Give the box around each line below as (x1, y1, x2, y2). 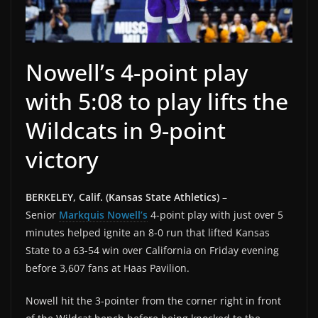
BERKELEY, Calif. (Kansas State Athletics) (26, 190, 219, 204)
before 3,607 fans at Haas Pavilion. (26, 261, 190, 275)
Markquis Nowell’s (59, 207, 148, 221)
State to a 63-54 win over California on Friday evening (26, 243, 279, 257)
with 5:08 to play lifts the (26, 85, 288, 116)
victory (26, 143, 99, 175)
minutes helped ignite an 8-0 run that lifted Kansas (26, 225, 270, 239)
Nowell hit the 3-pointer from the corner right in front (26, 293, 281, 307)
